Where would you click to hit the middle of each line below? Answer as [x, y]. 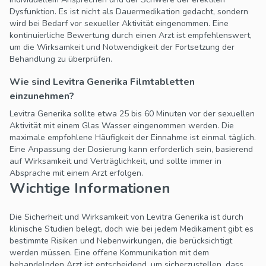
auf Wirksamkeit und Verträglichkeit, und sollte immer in [115, 161]
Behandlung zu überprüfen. [61, 59]
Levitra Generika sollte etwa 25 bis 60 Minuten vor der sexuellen [132, 114]
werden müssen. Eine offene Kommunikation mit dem [109, 253]
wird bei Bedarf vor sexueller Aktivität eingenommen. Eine [119, 24]
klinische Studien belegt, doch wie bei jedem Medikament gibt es [132, 229]
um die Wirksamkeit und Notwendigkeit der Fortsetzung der [122, 47]
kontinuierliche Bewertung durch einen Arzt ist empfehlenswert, [131, 36]
